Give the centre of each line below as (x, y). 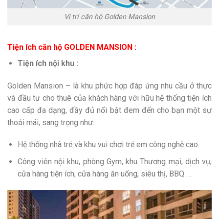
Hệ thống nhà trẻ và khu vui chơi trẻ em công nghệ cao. (108, 145)
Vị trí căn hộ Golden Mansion (109, 17)
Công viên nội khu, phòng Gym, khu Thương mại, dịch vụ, (114, 162)
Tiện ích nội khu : (48, 63)
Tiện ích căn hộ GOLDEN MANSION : (72, 47)
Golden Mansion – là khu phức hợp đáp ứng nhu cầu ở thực (109, 86)
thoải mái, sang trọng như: (51, 122)
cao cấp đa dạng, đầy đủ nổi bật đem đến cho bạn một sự (109, 110)
